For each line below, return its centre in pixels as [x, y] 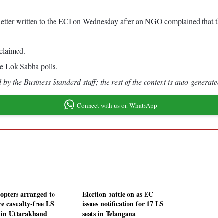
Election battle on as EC [118, 194]
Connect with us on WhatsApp [117, 105]
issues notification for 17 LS [123, 204]
